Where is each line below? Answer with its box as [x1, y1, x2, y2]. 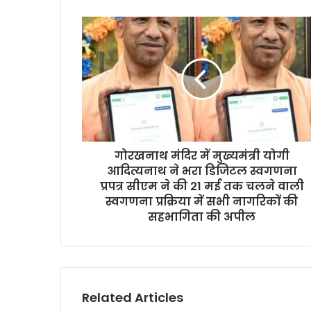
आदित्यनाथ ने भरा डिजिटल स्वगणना [106, 163, 297, 180]
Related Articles [82, 289, 183, 307]
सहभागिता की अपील [148, 209, 255, 226]
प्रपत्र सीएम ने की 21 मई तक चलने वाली [99, 178, 304, 195]
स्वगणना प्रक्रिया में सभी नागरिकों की [106, 194, 298, 210]
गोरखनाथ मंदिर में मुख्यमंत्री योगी [114, 148, 289, 165]
